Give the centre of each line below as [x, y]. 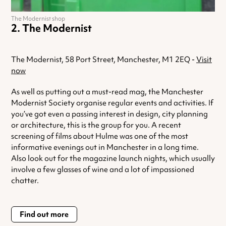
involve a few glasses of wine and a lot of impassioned [103, 170]
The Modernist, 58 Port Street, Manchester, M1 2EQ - [104, 60]
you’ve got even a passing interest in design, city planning [109, 114]
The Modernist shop [38, 19]
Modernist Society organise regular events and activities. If [112, 103]
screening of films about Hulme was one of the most [100, 136]
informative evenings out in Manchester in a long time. [105, 148]
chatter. [25, 181]
